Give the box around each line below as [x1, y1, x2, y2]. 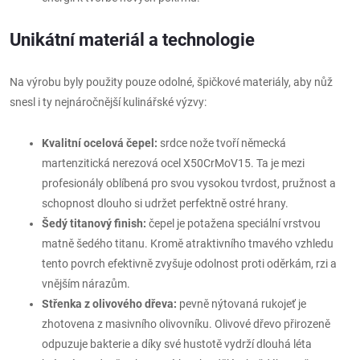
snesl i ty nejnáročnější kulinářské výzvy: [10, 96, 207, 108]
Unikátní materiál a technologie [10, 30, 255, 50]
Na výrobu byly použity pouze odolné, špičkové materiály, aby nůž [10, 76, 333, 88]
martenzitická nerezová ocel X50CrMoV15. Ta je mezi [42, 157, 305, 170]
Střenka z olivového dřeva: [42, 297, 177, 310]
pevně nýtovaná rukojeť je [177, 297, 306, 310]
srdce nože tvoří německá [157, 137, 286, 149]
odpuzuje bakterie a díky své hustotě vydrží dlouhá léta [42, 337, 312, 350]
